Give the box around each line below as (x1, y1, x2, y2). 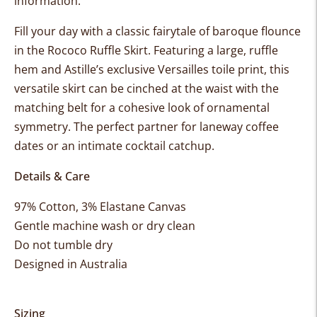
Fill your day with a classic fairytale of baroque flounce (14, 23, 301, 39)
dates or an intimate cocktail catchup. (14, 137, 214, 154)
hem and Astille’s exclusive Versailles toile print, (14, 61, 270, 77)
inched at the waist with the (132, 80, 279, 96)
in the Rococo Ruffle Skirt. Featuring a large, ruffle (14, 42, 278, 58)
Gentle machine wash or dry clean (14, 217, 195, 234)
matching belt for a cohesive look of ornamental (14, 99, 270, 115)
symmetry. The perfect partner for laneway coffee (14, 118, 279, 134)
